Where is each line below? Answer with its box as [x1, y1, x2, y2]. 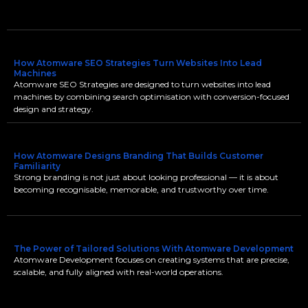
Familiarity [14, 161, 60, 171]
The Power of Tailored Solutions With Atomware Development [14, 243, 294, 254]
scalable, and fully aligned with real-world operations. [14, 267, 223, 277]
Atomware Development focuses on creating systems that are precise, [14, 254, 289, 265]
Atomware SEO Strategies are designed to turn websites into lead [14, 79, 271, 89]
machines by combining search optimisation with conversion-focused [14, 91, 289, 102]
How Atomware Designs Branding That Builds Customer [14, 151, 263, 161]
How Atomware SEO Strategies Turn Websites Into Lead [14, 58, 262, 68]
